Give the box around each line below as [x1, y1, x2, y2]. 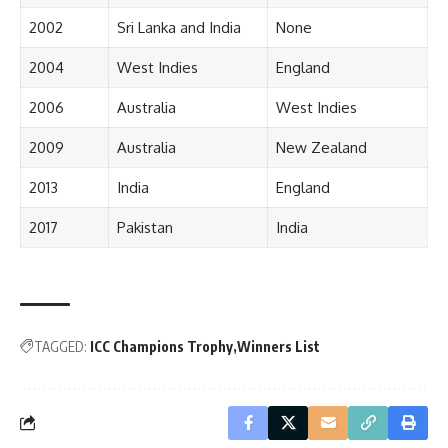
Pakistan [116, 217, 173, 237]
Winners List [237, 337, 320, 355]
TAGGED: [34, 337, 87, 355]
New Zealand [275, 137, 367, 157]
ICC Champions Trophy [90, 337, 233, 355]
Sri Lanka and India [116, 17, 241, 37]
